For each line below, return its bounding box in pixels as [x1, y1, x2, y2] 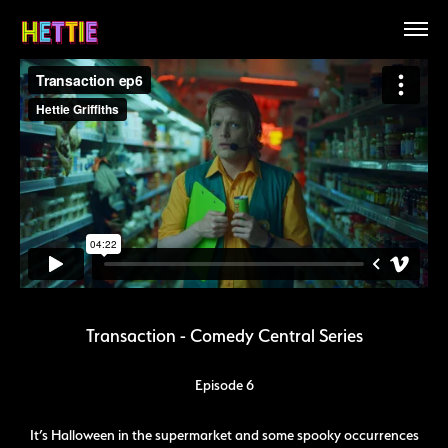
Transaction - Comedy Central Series [85, 323, 363, 347]
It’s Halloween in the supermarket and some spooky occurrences [29, 425, 419, 444]
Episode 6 [194, 375, 254, 394]
